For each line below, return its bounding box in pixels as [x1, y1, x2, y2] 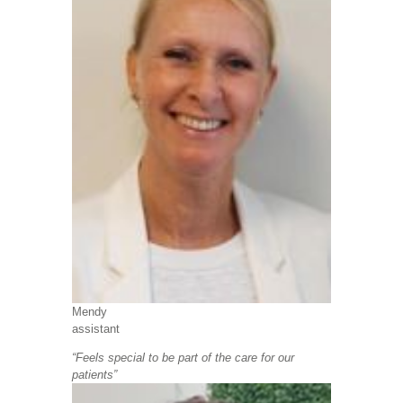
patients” [71, 368, 117, 382]
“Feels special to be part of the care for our [71, 351, 294, 365]
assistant [71, 322, 120, 336]
